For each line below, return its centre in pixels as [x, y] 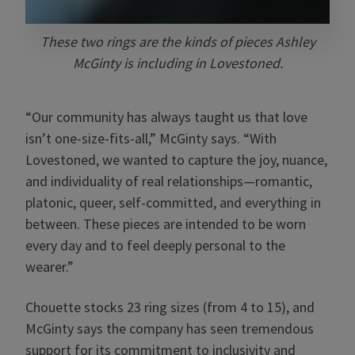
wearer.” [50, 267]
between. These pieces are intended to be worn [166, 224]
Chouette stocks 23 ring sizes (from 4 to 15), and [170, 307]
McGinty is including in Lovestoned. [177, 63]
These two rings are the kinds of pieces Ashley [177, 42]
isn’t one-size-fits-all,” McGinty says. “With [151, 138]
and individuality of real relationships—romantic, [169, 181]
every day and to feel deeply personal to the [155, 245]
